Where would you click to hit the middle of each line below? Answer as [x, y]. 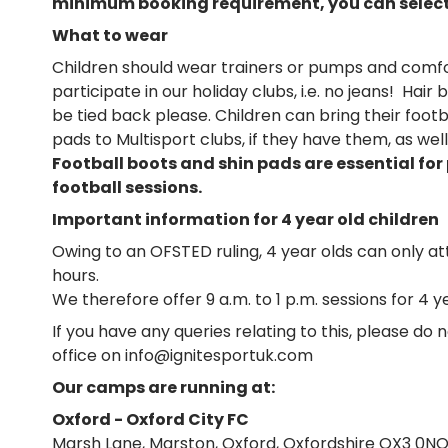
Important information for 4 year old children [245, 219]
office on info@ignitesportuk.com [182, 355]
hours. [75, 275]
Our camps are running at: [163, 387]
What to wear [110, 35]
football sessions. [127, 187]
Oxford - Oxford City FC [150, 419]
